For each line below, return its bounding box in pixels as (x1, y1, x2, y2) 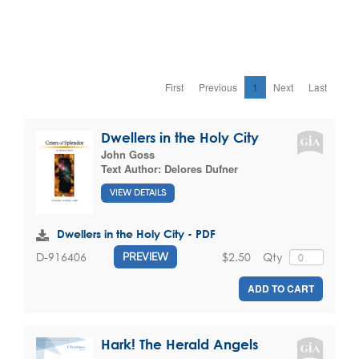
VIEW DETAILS (110, 187, 166, 198)
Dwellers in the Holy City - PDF (57, 227, 216, 241)
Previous (199, 80, 237, 95)
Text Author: (101, 161, 164, 177)
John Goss (101, 147, 155, 163)
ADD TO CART (248, 281, 314, 296)
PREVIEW (123, 250, 168, 264)
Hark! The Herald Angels (101, 337, 258, 353)
